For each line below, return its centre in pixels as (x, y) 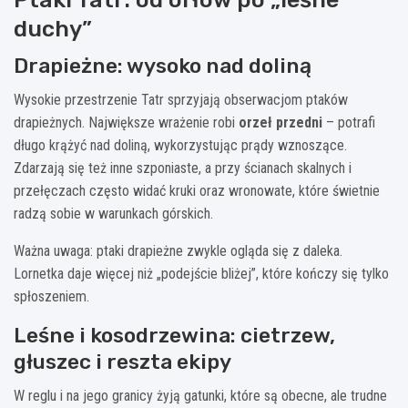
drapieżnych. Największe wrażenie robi (126, 122)
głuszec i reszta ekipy (122, 361)
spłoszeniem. (51, 296)
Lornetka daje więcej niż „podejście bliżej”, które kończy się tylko (201, 273)
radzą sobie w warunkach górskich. (113, 213)
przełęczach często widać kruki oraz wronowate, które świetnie (197, 190)
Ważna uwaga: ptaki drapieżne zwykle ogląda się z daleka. (178, 250)
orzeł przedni (280, 122)
